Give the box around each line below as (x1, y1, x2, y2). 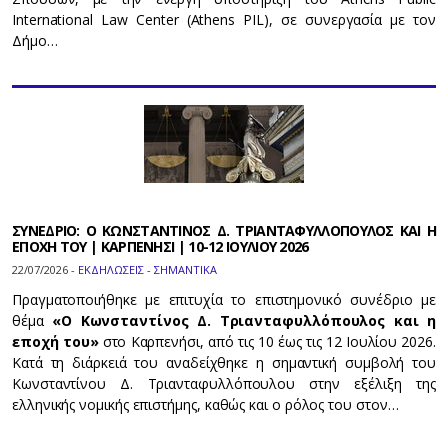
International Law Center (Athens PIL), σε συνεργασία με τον (12, 10, 436, 30)
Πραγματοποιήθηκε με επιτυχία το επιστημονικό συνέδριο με (12, 290, 436, 310)
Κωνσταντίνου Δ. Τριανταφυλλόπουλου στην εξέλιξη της (12, 374, 436, 394)
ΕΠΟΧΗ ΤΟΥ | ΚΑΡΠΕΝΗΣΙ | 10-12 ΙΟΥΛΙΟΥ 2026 (12, 237, 309, 257)
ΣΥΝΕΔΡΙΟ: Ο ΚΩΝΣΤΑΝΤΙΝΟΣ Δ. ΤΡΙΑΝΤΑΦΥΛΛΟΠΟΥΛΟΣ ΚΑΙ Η (12, 221, 436, 241)
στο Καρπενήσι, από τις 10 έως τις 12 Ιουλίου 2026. (102, 332, 437, 352)
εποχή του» (12, 332, 103, 352)
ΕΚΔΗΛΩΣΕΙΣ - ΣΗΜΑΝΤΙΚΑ (78, 262, 217, 278)
